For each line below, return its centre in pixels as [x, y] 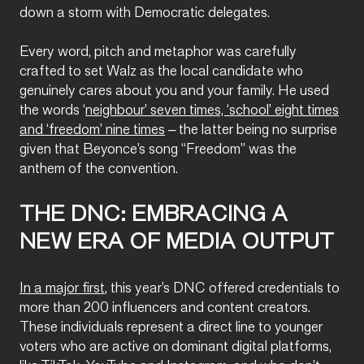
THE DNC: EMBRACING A [154, 216]
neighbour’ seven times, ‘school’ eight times [212, 110]
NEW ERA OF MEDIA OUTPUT [177, 243]
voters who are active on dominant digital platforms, [175, 347]
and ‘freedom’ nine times [92, 130]
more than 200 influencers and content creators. [165, 308]
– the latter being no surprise [251, 130]
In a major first [62, 288]
